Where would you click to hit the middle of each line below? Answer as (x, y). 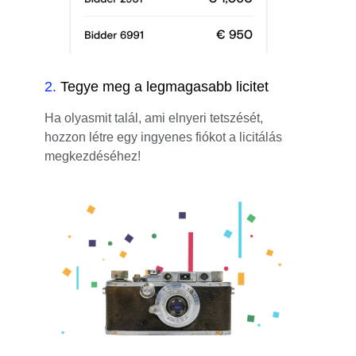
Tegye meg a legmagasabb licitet (164, 86)
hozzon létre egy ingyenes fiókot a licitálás (163, 137)
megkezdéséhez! (93, 156)
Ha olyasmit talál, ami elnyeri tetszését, (154, 118)
